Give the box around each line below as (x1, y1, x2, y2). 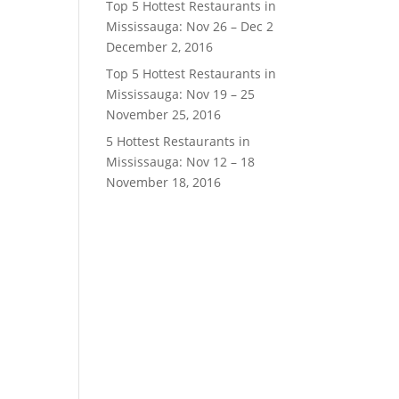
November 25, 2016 (106, 106, 222, 123)
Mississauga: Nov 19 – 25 (106, 85, 256, 102)
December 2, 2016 (106, 38, 214, 55)
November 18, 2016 (106, 174, 222, 191)
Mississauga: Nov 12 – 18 (106, 153, 256, 170)
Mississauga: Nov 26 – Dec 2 (106, 18, 274, 35)
